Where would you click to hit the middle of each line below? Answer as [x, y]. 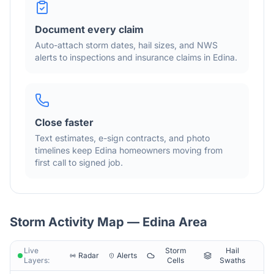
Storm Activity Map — [76, 222]
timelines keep [65, 150]
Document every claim [89, 29]
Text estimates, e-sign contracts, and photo [122, 138]
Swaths [233, 260]
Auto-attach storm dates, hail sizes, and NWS [126, 45]
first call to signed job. [79, 162]
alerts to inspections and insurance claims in [124, 57]
